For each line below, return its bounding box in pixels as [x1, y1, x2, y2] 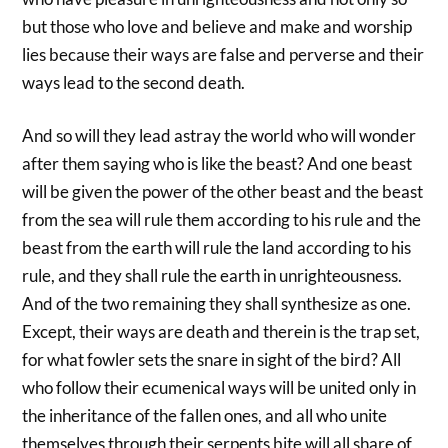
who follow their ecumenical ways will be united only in [22, 377, 417, 399]
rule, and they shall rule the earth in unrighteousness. [22, 265, 403, 287]
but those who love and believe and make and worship [22, 15, 413, 37]
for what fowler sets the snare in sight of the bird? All [22, 349, 402, 371]
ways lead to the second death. [22, 71, 246, 93]
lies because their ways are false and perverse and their [22, 43, 425, 65]
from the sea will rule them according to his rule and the [22, 209, 422, 231]
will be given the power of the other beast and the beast [22, 181, 424, 203]
